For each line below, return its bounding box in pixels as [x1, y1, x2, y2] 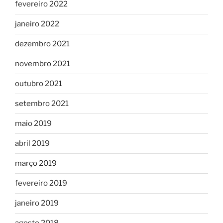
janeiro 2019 [15, 199, 59, 208]
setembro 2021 [15, 99, 69, 109]
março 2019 [15, 159, 57, 168]
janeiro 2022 [15, 19, 59, 29]
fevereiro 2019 [15, 179, 67, 188]
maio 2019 [15, 119, 52, 128]
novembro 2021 [15, 59, 70, 69]
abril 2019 [15, 139, 50, 148]
